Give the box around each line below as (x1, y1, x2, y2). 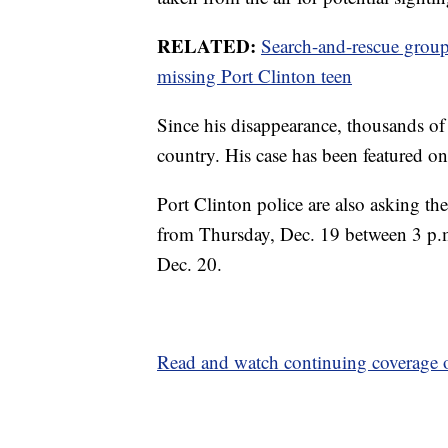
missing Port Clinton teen (157, 63, 352, 89)
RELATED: (157, 32, 261, 60)
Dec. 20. (157, 251, 222, 277)
